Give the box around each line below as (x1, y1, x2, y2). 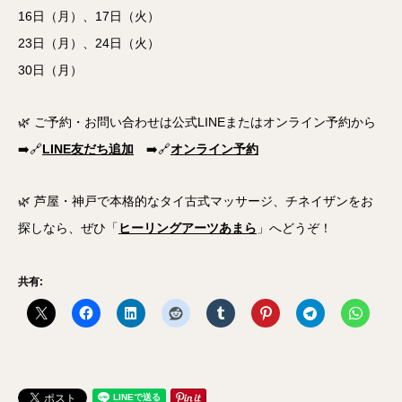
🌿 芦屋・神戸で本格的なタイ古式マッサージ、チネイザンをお (18, 194, 373, 209)
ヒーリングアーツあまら (118, 221, 257, 236)
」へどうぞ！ (257, 221, 332, 236)
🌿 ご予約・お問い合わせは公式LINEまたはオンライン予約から (18, 115, 376, 130)
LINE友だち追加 (42, 142, 134, 157)
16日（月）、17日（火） (18, 9, 160, 24)
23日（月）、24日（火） (18, 36, 160, 51)
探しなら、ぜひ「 (18, 221, 118, 236)
